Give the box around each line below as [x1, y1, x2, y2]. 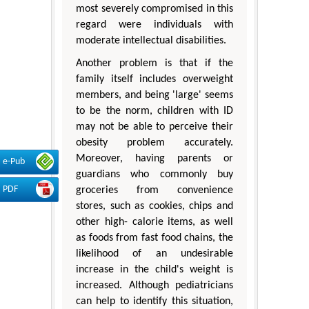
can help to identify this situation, [76, 296, 233, 308]
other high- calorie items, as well [76, 217, 233, 228]
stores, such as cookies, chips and [76, 201, 233, 212]
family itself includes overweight [76, 74, 233, 86]
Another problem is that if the [76, 58, 233, 70]
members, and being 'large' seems [76, 90, 233, 101]
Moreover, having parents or [76, 153, 233, 165]
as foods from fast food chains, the [76, 232, 233, 244]
